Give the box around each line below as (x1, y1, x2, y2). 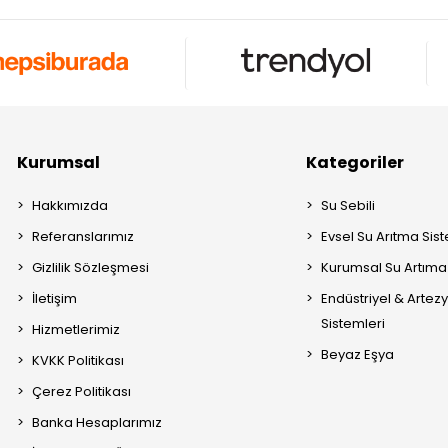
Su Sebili (321, 196, 376, 216)
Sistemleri (321, 314, 386, 334)
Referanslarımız (32, 227, 135, 247)
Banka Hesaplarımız (32, 413, 163, 433)
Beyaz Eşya (321, 345, 395, 365)
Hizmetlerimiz (32, 320, 121, 340)
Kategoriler (306, 151, 405, 175)
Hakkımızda (32, 196, 109, 216)
